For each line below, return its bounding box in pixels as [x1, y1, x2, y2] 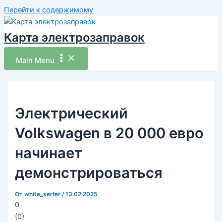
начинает [15, 144, 83, 162]
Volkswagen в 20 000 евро [15, 124, 204, 142]
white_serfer [24, 190, 62, 198]
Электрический [15, 104, 128, 122]
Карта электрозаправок [4, 30, 145, 45]
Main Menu [16, 56, 55, 65]
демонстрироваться [15, 164, 163, 181]
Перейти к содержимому [4, 5, 93, 14]
